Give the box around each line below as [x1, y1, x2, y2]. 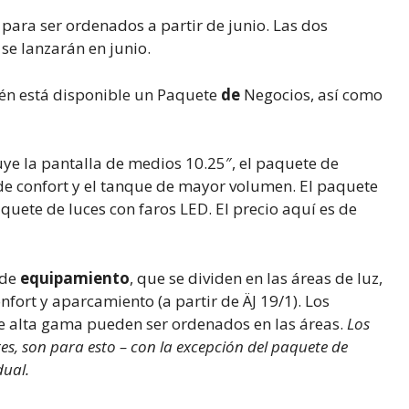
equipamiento [20, 267, 130, 288]
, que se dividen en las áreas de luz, [130, 267, 383, 288]
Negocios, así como [240, 83, 383, 105]
